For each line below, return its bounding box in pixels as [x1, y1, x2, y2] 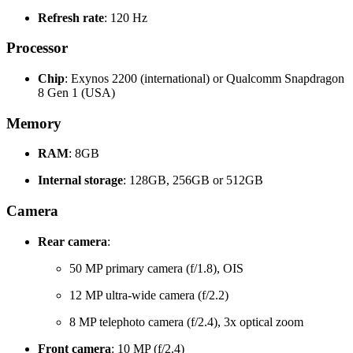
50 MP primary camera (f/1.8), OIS [69, 261, 243, 275]
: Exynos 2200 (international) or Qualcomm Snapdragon [65, 71, 344, 85]
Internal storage [38, 173, 123, 188]
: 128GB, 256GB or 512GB [123, 173, 263, 188]
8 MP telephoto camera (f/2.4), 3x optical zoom [69, 314, 303, 329]
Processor [6, 39, 68, 57]
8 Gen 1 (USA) [38, 85, 115, 99]
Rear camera [38, 234, 107, 248]
